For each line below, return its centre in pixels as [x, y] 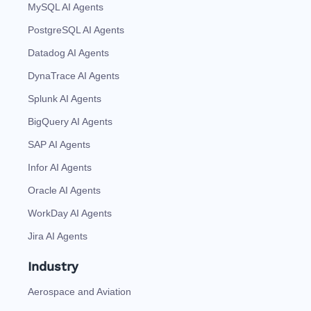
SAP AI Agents [59, 144]
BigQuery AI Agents [70, 121]
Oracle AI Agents [64, 190]
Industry [53, 266]
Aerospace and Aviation [79, 291]
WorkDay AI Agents [70, 213]
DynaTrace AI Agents [74, 75]
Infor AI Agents [60, 167]
